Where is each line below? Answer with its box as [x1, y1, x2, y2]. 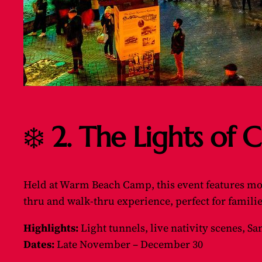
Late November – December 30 [54, 237, 203, 252]
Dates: [23, 237, 54, 252]
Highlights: [23, 220, 78, 236]
